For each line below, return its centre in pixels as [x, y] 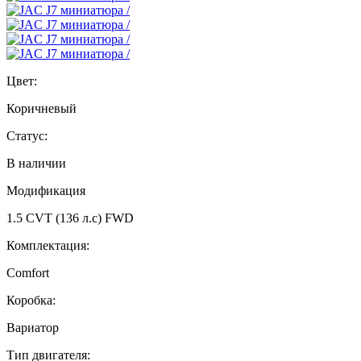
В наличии [36, 163]
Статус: [27, 135]
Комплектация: [48, 245]
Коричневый [41, 108]
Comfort [28, 272]
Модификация [46, 190]
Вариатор [33, 327]
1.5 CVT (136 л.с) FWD [70, 218]
